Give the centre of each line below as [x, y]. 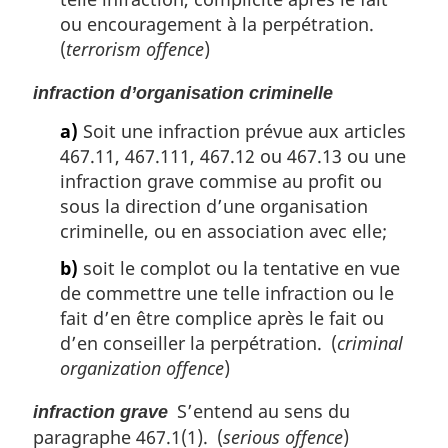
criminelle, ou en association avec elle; [223, 230]
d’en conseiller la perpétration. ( [198, 343]
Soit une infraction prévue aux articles [242, 130]
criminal [370, 343]
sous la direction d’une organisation [214, 205]
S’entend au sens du [259, 411]
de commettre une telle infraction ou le [227, 293]
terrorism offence [135, 49]
